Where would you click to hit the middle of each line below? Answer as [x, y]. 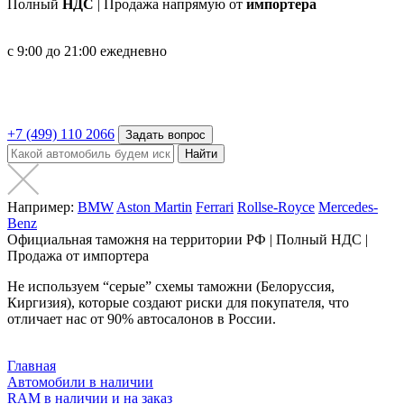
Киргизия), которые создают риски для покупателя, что [178, 303]
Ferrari [215, 207]
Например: [41, 207]
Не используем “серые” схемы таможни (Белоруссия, [171, 286]
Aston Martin [154, 207]
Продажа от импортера [78, 256]
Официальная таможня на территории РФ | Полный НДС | [188, 239]
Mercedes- [348, 207]
